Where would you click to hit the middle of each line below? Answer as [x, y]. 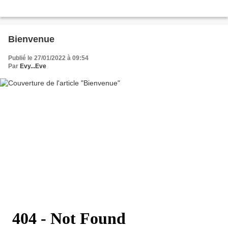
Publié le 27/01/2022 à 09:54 [48, 58]
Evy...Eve [33, 66]
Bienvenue [31, 39]
